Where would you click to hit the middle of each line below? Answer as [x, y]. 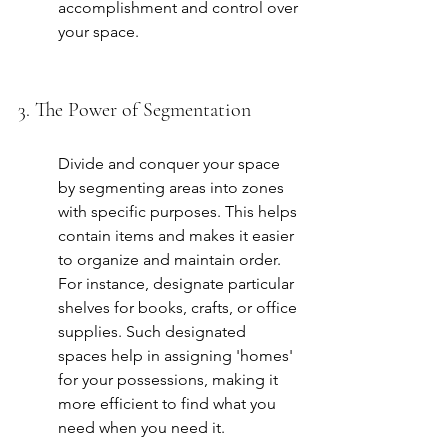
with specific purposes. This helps [179, 212]
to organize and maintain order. [171, 260]
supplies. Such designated [154, 332]
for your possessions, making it [170, 380]
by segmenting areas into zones [173, 188]
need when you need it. [141, 428]
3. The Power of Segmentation [134, 110]
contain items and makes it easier [178, 236]
